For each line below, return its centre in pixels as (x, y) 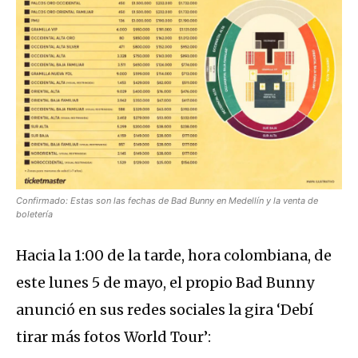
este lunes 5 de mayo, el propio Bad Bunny (165, 283)
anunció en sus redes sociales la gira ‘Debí (165, 310)
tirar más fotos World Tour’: (113, 337)
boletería (34, 215)
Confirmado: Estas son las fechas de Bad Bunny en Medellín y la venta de (167, 201)
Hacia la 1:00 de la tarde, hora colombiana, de (174, 256)
